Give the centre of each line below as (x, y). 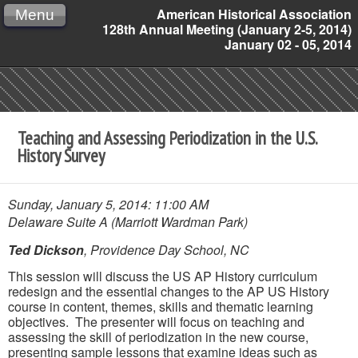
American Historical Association (254, 14)
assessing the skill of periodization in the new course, (158, 337)
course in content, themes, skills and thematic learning (161, 307)
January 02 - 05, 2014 (288, 44)
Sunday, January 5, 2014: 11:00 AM (108, 204)
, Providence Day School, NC (167, 249)
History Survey (62, 156)
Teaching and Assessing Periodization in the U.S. (168, 138)
